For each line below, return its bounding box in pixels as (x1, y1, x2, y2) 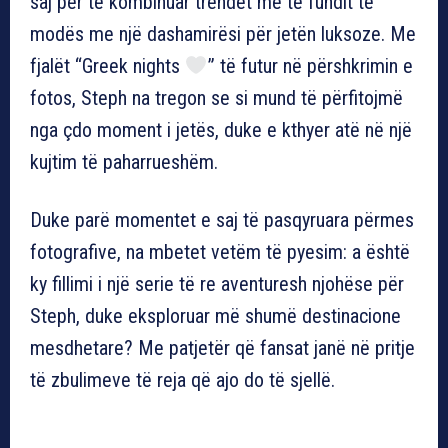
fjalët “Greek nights (30, 53, 185, 78)
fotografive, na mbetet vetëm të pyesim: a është (30, 239, 410, 264)
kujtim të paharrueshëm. (30, 149, 218, 174)
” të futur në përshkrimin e (207, 53, 413, 78)
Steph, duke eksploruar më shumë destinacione (30, 303, 401, 328)
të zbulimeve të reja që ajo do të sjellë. (30, 367, 335, 392)
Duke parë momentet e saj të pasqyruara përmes (30, 207, 414, 232)
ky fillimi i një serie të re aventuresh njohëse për (30, 271, 404, 296)
